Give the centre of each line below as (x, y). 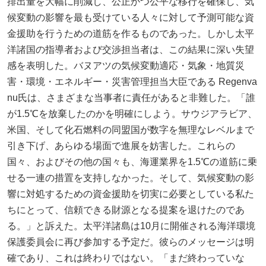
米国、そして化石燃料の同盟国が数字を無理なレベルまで (131, 130)
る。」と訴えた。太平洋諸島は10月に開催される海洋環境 (131, 226)
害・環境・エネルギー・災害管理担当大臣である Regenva (132, 82)
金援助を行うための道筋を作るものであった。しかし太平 (131, 34)
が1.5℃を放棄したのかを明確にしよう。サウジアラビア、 (132, 114)
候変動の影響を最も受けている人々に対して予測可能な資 (131, 18)
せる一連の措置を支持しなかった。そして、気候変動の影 (131, 178)
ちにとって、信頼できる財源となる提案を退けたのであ (126, 210)
